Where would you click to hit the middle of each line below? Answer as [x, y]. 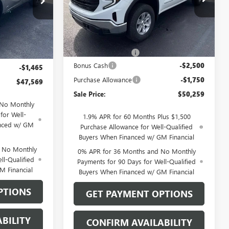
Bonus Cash [91, 65]
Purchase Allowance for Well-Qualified [137, 126]
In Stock [88, 25]
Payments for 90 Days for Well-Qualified [137, 161]
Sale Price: [90, 94]
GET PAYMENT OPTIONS [139, 193]
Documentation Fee [102, 52]
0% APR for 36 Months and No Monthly [136, 151]
